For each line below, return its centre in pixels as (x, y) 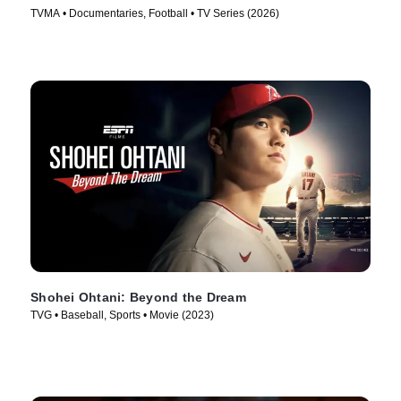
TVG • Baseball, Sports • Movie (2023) (122, 315)
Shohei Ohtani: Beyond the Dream (138, 297)
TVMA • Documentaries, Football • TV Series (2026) (155, 14)
